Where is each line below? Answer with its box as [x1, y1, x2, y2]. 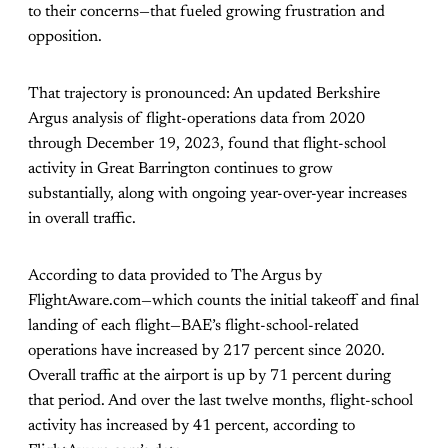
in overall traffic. [28, 211, 136, 228]
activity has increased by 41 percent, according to [28, 418, 355, 435]
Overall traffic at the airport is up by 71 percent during [28, 368, 391, 385]
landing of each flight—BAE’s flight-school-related [28, 318, 359, 335]
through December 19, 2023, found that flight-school [28, 136, 386, 153]
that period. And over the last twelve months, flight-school [28, 393, 413, 410]
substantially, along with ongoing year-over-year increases [28, 186, 407, 203]
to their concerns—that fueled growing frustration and [28, 4, 385, 21]
